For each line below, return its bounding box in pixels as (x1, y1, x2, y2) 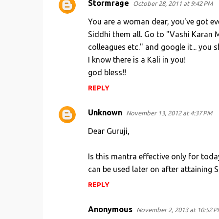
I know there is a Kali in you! (88, 55, 186, 65)
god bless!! (88, 68, 126, 77)
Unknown (88, 108, 122, 117)
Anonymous (88, 205, 132, 214)
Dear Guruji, (88, 127, 130, 136)
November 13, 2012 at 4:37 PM (126, 109, 212, 117)
